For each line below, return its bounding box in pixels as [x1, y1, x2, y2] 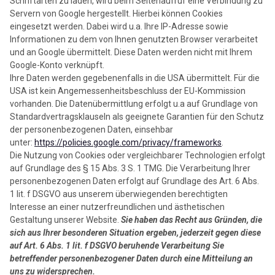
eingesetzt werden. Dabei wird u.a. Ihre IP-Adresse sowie [10, 21, 228, 32]
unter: [10, 137, 34, 148]
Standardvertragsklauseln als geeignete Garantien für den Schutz [10, 112, 264, 122]
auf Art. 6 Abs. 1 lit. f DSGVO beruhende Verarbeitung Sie [10, 241, 224, 251]
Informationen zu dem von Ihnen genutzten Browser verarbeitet [10, 34, 258, 45]
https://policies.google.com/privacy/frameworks [34, 137, 222, 148]
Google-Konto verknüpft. [10, 60, 104, 71]
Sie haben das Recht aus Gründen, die [121, 215, 262, 225]
